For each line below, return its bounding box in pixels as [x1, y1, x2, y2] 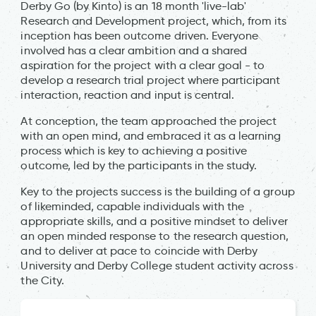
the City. [20, 273, 64, 287]
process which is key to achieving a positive [20, 143, 248, 157]
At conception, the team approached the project [20, 114, 277, 128]
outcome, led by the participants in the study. [20, 158, 257, 172]
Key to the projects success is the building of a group [20, 184, 295, 198]
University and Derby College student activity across [20, 258, 293, 272]
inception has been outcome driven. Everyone [20, 28, 259, 42]
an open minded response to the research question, [20, 229, 289, 243]
